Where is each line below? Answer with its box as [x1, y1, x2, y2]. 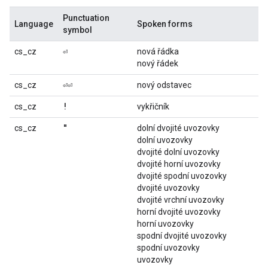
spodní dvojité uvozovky [137, 231, 227, 240]
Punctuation [63, 13, 109, 23]
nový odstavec [137, 80, 191, 90]
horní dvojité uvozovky [137, 207, 221, 217]
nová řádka [137, 47, 179, 56]
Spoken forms [137, 19, 193, 29]
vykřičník [137, 102, 169, 111]
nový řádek [137, 59, 178, 68]
